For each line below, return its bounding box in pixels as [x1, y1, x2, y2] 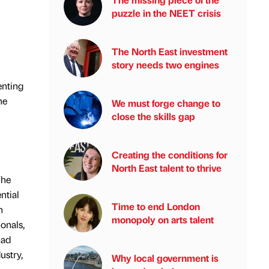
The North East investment [112, 45, 228, 58]
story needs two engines [112, 58, 219, 71]
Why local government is [112, 252, 219, 264]
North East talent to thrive [112, 162, 222, 174]
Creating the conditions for [112, 148, 228, 161]
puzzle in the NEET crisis [112, 7, 221, 19]
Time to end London [112, 200, 200, 213]
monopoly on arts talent [112, 213, 214, 226]
